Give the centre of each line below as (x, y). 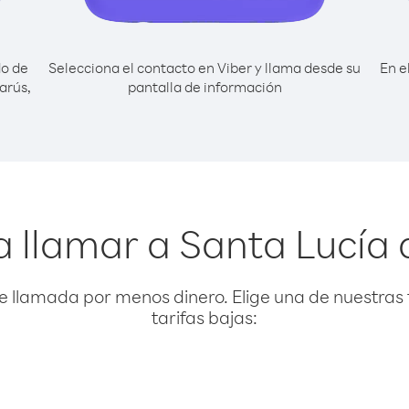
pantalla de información (204, 87)
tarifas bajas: (204, 317)
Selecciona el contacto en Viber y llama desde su (204, 68)
